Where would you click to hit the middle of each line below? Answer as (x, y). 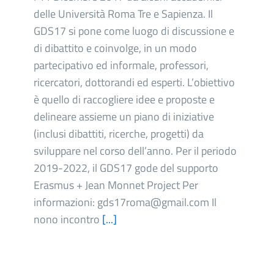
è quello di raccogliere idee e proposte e (124, 99)
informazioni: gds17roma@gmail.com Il (125, 202)
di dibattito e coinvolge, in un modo (115, 48)
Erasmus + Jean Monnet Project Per (116, 185)
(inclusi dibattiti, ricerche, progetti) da (119, 134)
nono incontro (68, 219)
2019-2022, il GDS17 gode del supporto (126, 168)
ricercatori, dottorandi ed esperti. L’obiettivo (134, 82)
